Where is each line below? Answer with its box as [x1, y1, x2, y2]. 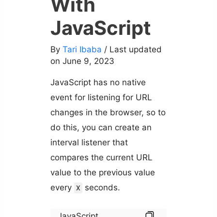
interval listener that [50, 138, 128, 148]
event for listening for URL [50, 93, 152, 103]
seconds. [82, 183, 120, 193]
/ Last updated [104, 45, 162, 55]
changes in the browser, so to [50, 108, 166, 118]
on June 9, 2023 [50, 56, 114, 66]
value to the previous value [50, 168, 155, 178]
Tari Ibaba [62, 45, 102, 55]
